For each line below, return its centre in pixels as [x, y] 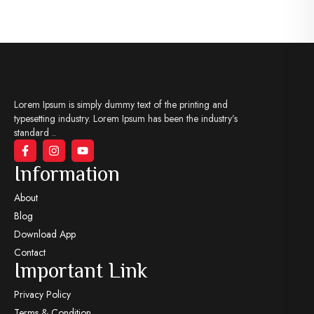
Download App [45, 234]
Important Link [81, 269]
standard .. [35, 132]
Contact [30, 252]
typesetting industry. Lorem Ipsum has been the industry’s [126, 118]
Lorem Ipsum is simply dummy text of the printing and [121, 104]
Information [67, 173]
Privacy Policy [42, 294]
